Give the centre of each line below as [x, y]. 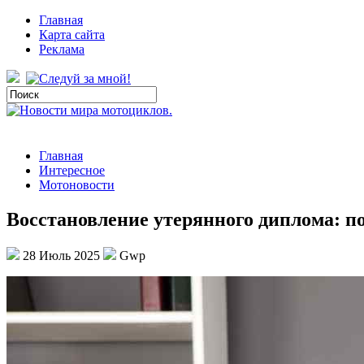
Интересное [72, 170]
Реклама [62, 49]
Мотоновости [77, 185]
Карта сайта [72, 35]
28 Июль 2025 [61, 255]
